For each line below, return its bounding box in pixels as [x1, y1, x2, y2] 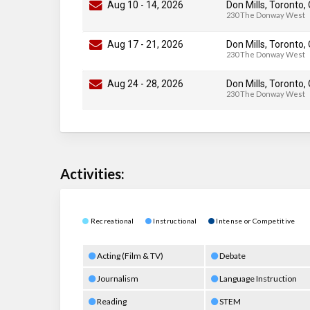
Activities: [60, 165, 125, 182]
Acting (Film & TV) [95, 250, 163, 261]
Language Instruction [217, 273, 297, 284]
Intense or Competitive [215, 216, 295, 225]
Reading [95, 295, 127, 307]
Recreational [89, 216, 145, 225]
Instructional [152, 216, 208, 225]
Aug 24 [107, 77, 138, 89]
